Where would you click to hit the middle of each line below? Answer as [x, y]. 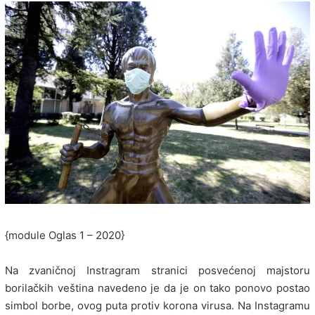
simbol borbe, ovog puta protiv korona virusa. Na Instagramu [157, 306]
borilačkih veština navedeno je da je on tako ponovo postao [157, 288]
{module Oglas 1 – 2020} [65, 236]
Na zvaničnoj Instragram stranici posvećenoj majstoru [157, 271]
